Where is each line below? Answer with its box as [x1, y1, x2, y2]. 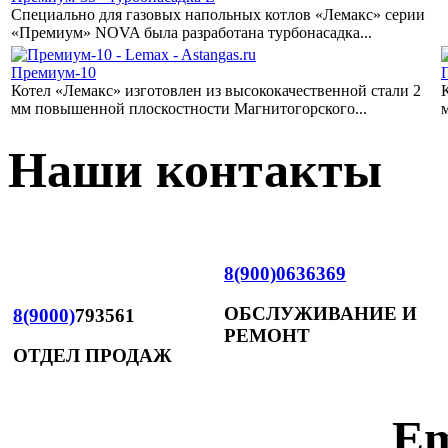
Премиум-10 [11, 64, 96, 82]
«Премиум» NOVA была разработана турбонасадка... [11, 24, 372, 42]
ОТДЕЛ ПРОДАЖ [13, 345, 172, 367]
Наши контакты [8, 142, 382, 199]
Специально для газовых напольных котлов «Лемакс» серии [11, 6, 425, 24]
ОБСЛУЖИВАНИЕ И [224, 303, 417, 325]
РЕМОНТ [224, 325, 310, 347]
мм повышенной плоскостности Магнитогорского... [11, 100, 367, 118]
